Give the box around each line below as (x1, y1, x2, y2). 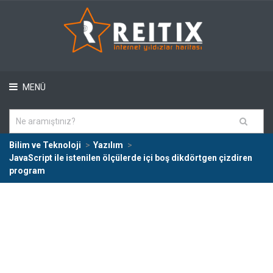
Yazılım (93, 140, 123, 150)
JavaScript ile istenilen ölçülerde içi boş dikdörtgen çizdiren (9, 153, 252, 163)
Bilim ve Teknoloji (9, 140, 81, 150)
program (9, 166, 45, 175)
